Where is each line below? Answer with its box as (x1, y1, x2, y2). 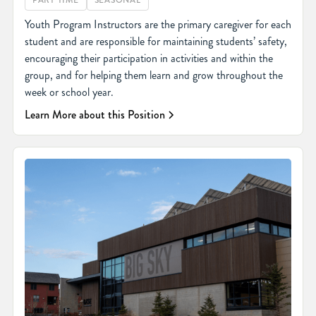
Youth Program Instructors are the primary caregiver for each (24, 16, 291, 33)
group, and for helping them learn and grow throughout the (24, 67, 283, 84)
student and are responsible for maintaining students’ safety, (24, 33, 287, 50)
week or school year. (24, 84, 114, 101)
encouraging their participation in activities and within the (24, 50, 273, 67)
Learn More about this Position (24, 107, 165, 123)
